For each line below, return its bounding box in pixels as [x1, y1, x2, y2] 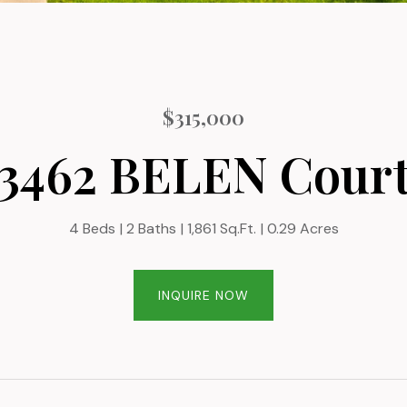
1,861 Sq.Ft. [186, 219, 256, 238]
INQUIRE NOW [158, 287, 249, 303]
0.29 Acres [266, 219, 339, 238]
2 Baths [125, 219, 176, 238]
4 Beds [68, 219, 115, 238]
